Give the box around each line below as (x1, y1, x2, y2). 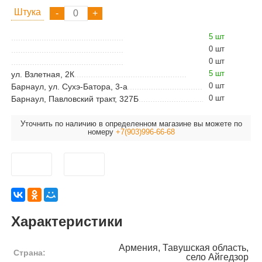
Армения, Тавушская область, (118, 242, 249, 253)
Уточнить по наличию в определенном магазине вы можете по (20, 119, 242, 128)
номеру (87, 127, 116, 136)
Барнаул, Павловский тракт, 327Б (11, 94, 139, 104)
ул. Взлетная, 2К (11, 70, 74, 79)
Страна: (13, 247, 46, 257)
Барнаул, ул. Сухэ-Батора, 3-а (11, 82, 127, 91)
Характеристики (11, 213, 123, 229)
